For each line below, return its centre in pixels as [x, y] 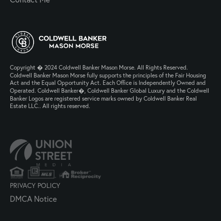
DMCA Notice [33, 199]
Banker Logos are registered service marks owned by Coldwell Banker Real [103, 99]
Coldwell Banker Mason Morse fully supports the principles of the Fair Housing [108, 75]
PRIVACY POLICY [35, 185]
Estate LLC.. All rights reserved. [50, 106]
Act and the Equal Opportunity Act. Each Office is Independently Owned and [108, 83]
